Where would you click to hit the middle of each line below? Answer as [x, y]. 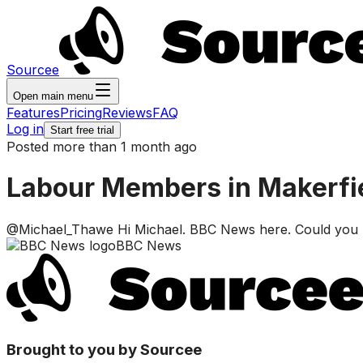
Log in [25, 129]
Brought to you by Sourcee [104, 349]
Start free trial [82, 130]
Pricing [81, 113]
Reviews [127, 113]
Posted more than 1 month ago [102, 147]
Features [33, 113]
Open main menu [53, 96]
